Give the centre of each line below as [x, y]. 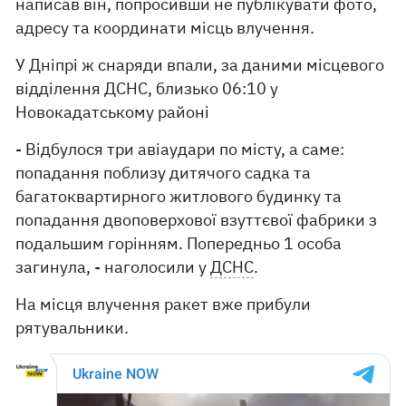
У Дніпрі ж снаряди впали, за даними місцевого [200, 65]
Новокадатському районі [113, 112]
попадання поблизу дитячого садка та [164, 173]
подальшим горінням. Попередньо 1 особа [179, 243]
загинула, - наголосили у [113, 267]
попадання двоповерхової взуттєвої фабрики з [197, 220]
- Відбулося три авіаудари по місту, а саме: [180, 149]
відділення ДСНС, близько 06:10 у [147, 88]
